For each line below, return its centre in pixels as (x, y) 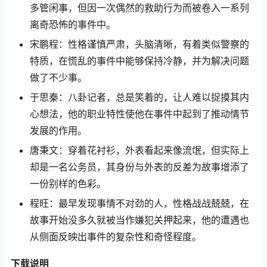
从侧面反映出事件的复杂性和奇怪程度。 (116, 237)
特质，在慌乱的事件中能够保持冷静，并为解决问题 (139, 61)
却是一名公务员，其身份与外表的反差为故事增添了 (139, 167)
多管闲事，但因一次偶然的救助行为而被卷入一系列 (139, 8)
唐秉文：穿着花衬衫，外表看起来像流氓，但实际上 (139, 150)
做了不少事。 (58, 77)
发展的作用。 (58, 131)
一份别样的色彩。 (68, 184)
